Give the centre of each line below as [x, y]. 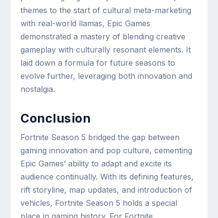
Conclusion [56, 118]
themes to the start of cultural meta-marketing [106, 10]
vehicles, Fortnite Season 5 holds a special [99, 203]
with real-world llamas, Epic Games [86, 24]
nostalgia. [38, 89]
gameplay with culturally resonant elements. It [106, 50]
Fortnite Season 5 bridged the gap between [100, 137]
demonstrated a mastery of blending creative [103, 37]
